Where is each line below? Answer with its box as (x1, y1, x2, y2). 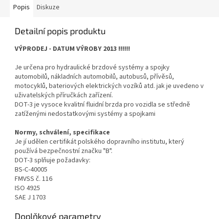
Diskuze (37, 2, 60, 12)
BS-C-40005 (15, 164, 47, 175)
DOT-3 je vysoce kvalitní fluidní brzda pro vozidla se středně (15, 99, 190, 109)
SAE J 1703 (15, 192, 46, 202)
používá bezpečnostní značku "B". (15, 146, 112, 156)
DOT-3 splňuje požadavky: (15, 155, 90, 165)
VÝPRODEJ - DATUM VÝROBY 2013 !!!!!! (15, 44, 130, 54)
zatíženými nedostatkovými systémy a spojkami (15, 109, 155, 119)
